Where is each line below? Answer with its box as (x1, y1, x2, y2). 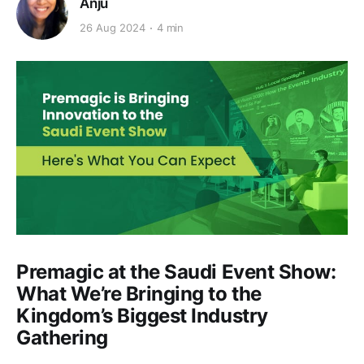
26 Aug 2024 (80, 21, 145, 35)
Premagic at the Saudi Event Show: (16, 259, 336, 284)
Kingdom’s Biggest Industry (16, 303, 268, 327)
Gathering (16, 325, 108, 349)
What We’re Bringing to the (16, 281, 262, 305)
